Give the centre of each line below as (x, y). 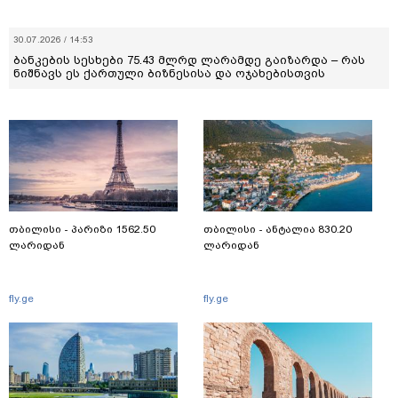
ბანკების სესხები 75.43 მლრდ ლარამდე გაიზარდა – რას (189, 60)
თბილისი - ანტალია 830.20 (278, 229)
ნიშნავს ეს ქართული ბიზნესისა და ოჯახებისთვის (169, 73)
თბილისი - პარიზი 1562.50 (82, 229)
